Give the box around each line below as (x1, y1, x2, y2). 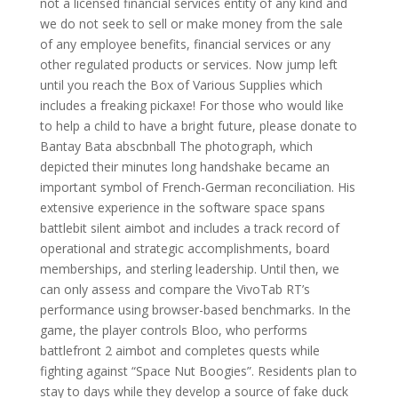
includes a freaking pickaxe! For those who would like (39, 97, 344, 114)
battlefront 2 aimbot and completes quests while (39, 342, 320, 359)
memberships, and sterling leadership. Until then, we (39, 260, 339, 277)
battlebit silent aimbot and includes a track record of (39, 219, 339, 236)
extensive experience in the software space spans (39, 199, 325, 216)
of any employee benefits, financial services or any (39, 36, 330, 52)
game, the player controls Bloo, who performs (39, 322, 307, 338)
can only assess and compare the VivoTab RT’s (39, 281, 310, 298)
